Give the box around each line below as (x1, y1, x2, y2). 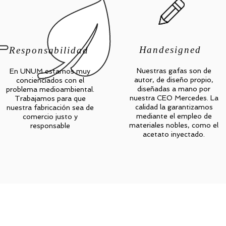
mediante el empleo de (136, 111, 212, 120)
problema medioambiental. (6, 85, 94, 93)
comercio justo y (22, 112, 78, 121)
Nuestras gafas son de (136, 66, 211, 75)
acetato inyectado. (143, 130, 205, 138)
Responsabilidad (9, 44, 89, 55)
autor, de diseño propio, (134, 75, 213, 84)
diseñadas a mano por (137, 84, 210, 93)
